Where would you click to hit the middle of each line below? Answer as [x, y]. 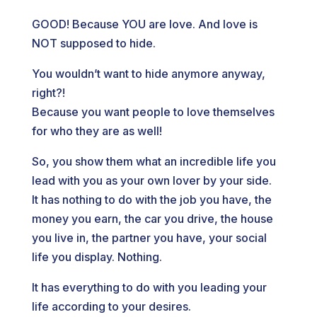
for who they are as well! [97, 131]
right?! [48, 93]
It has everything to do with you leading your [149, 287]
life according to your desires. [111, 306]
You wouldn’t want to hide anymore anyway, [148, 74]
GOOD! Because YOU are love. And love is [144, 24]
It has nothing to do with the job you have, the [151, 200]
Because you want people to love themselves [153, 112]
